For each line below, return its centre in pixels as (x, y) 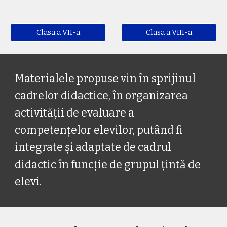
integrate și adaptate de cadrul (93, 147)
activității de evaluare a (75, 113)
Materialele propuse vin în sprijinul (105, 79)
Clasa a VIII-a (169, 32)
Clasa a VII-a (58, 32)
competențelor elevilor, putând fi (99, 130)
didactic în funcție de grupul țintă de (108, 165)
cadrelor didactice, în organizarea (102, 96)
